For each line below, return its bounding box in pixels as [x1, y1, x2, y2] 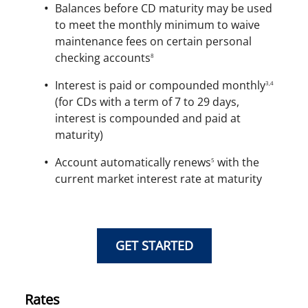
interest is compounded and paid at [55, 110, 241, 126]
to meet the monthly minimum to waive [55, 16, 260, 32]
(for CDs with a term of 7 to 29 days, [55, 93, 239, 109]
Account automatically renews [55, 154, 211, 170]
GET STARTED [115, 236, 193, 254]
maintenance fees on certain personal [55, 33, 252, 49]
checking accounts [55, 49, 151, 65]
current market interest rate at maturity [55, 170, 262, 186]
